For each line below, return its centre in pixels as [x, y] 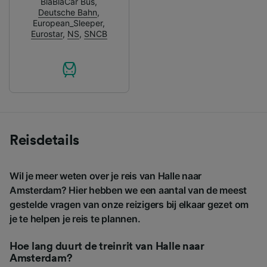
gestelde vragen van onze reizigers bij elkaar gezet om [129, 204]
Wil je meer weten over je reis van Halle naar [106, 176]
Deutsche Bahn [68, 12]
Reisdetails [45, 140]
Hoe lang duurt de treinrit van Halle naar [107, 246]
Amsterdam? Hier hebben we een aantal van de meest [128, 190]
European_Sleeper [68, 23]
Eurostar [46, 33]
